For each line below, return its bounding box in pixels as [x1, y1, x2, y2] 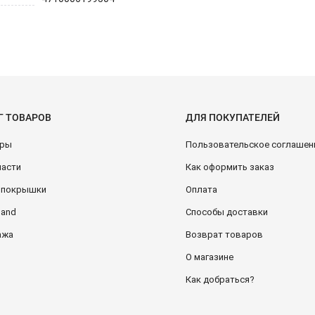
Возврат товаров [186, 229, 263, 240]
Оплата [186, 184, 217, 195]
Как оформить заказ [186, 162, 274, 172]
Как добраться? [186, 274, 255, 285]
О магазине [186, 252, 233, 262]
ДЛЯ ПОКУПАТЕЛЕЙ [186, 112, 280, 123]
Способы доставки [186, 207, 268, 217]
